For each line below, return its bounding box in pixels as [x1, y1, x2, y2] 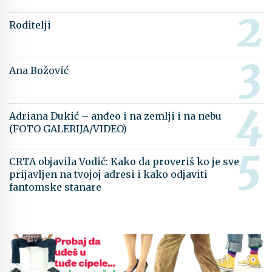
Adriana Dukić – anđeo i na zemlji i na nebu [9, 110, 222, 122]
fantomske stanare [9, 181, 101, 193]
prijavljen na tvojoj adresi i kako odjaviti [9, 168, 208, 180]
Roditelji [9, 19, 51, 31]
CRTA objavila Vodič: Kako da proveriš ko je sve [9, 155, 239, 168]
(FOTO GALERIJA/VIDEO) [9, 123, 127, 135]
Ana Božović [9, 64, 69, 76]
